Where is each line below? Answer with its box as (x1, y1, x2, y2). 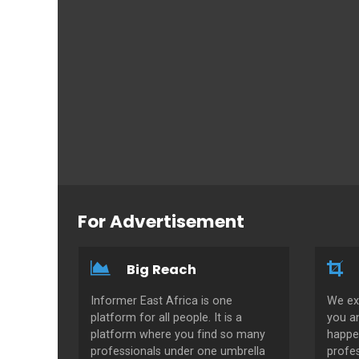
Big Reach (127, 260, 196, 279)
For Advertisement (78, 208, 244, 234)
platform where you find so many (91, 327, 265, 341)
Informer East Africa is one (91, 293, 232, 308)
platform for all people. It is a (91, 310, 242, 325)
